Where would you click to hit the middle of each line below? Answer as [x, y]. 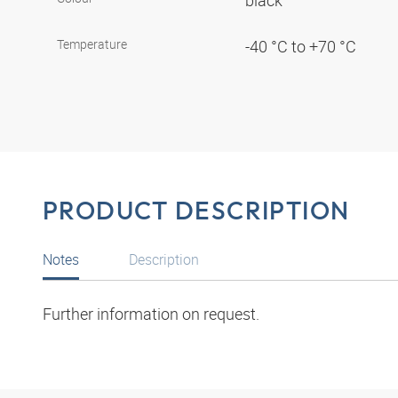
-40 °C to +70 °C [302, 47]
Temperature [92, 44]
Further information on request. [151, 313]
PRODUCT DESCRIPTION [196, 211]
